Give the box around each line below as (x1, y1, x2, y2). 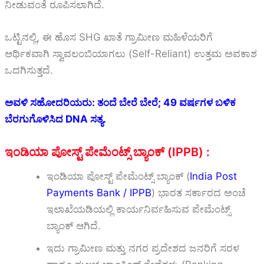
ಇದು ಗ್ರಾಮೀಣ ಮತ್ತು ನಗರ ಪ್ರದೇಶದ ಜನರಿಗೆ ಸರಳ (47, 242, 239, 255)
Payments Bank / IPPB (47, 187, 151, 199)
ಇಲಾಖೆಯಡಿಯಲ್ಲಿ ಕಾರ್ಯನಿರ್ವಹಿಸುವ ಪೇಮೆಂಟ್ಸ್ (47, 203, 230, 216)
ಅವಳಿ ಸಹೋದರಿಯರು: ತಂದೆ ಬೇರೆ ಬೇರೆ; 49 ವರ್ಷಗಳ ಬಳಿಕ (5, 97, 236, 109)
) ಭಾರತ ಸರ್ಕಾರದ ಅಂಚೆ (151, 187, 246, 199)
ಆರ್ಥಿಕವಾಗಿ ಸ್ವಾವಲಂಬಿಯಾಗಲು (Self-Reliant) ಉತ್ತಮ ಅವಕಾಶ (5, 47, 257, 60)
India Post (190, 170, 237, 183)
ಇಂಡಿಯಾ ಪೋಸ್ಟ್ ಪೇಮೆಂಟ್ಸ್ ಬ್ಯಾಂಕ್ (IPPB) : (5, 145, 210, 160)
